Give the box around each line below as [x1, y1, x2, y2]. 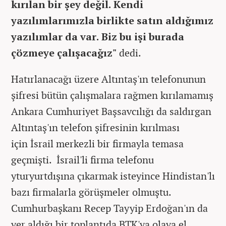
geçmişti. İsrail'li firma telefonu [11, 152, 154, 166]
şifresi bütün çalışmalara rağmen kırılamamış [11, 88, 213, 102]
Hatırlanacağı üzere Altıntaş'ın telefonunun [11, 72, 206, 86]
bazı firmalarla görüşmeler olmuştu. [11, 185, 171, 199]
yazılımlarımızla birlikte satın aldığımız [11, 13, 213, 27]
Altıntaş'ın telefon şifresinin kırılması [11, 120, 180, 134]
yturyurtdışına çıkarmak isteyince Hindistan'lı [11, 168, 215, 183]
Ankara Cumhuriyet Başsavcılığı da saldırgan [11, 104, 211, 118]
